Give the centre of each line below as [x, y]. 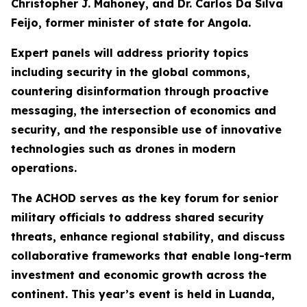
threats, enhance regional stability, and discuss [148, 236]
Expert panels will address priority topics [130, 53]
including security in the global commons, [131, 72]
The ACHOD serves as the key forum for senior [145, 198]
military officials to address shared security [137, 217]
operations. [44, 168]
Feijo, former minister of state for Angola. [131, 23]
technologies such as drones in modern [123, 149]
